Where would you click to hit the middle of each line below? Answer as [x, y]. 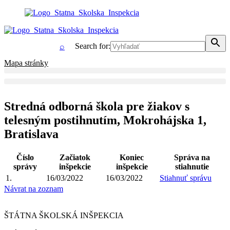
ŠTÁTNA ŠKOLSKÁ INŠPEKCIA [64, 215]
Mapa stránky [26, 63]
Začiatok [75, 157]
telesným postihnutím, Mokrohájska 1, [105, 120]
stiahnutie [192, 166]
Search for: [93, 46]
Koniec [132, 157]
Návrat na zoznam [34, 188]
